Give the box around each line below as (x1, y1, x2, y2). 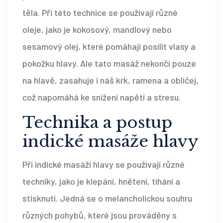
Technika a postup (22, 112, 172, 133)
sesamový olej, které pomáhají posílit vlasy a (22, 41, 196, 52)
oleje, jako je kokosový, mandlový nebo (22, 24, 172, 35)
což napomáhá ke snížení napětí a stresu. (22, 92, 181, 103)
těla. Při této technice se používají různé (22, 7, 178, 18)
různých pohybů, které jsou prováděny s (22, 210, 177, 221)
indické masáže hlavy (22, 131, 199, 152)
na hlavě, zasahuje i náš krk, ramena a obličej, (22, 75, 199, 86)
